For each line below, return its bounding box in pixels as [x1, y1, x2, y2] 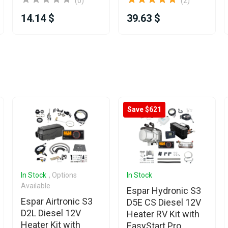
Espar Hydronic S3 [127, 185, 201, 196]
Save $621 [127, 105, 161, 113]
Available [21, 181, 50, 190]
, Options [49, 170, 77, 179]
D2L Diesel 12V [21, 207, 81, 218]
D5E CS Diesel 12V [127, 196, 201, 208]
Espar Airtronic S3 [21, 195, 93, 207]
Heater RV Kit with [127, 208, 199, 219]
